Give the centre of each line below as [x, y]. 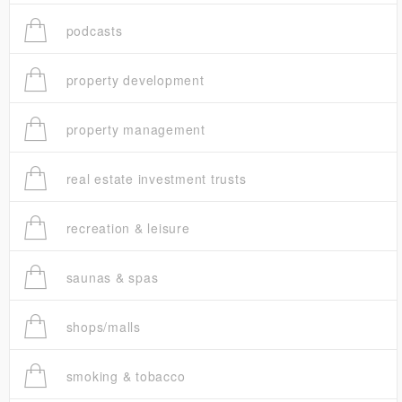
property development [133, 80]
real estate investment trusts [154, 179]
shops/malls [101, 327]
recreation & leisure [126, 228]
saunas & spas [110, 278]
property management [133, 130]
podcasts [92, 31]
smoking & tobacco [123, 376]
